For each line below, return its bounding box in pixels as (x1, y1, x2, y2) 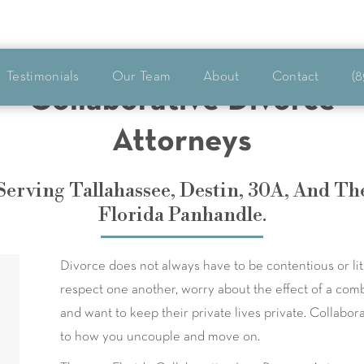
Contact (271, 71, 319, 83)
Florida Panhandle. (97, 203, 266, 227)
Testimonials (6, 71, 80, 83)
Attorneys (112, 128, 252, 157)
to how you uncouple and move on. (59, 331, 260, 343)
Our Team (111, 71, 171, 83)
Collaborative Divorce (28, 87, 336, 116)
